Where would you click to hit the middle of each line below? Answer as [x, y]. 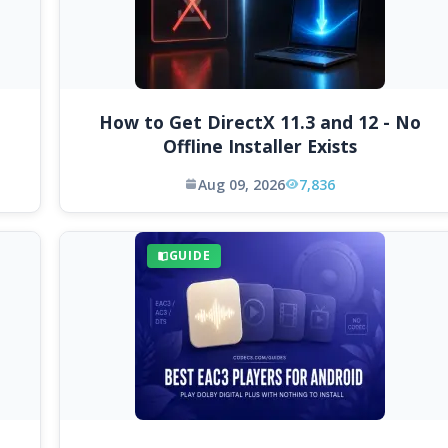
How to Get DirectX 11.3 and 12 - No [259, 121]
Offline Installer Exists [259, 145]
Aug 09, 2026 [241, 184]
